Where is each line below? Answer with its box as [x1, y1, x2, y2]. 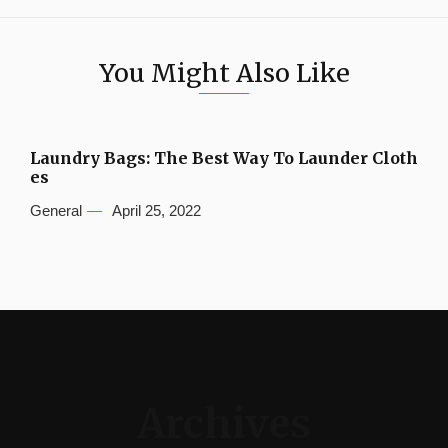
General [30, 201, 82, 219]
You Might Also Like [98, 56, 350, 89]
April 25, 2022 [112, 201, 201, 219]
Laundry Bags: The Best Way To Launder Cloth [30, 147, 418, 168]
